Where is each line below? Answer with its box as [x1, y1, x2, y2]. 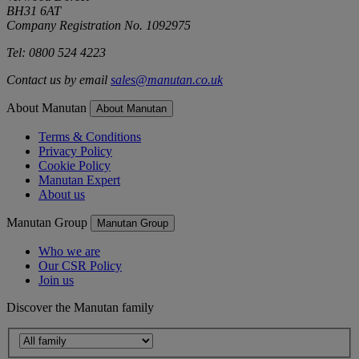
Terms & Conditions [38, 129, 141, 143]
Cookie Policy [38, 158, 111, 172]
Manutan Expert [38, 172, 120, 187]
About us [38, 187, 85, 201]
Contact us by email [6, 72, 111, 87]
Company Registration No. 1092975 [6, 18, 191, 32]
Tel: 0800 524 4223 [6, 45, 106, 59]
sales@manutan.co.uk [111, 72, 223, 87]
